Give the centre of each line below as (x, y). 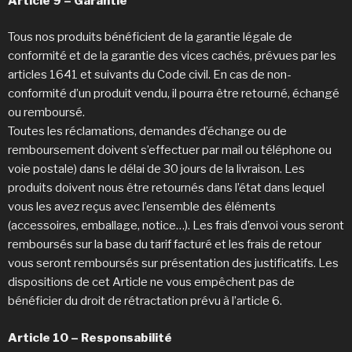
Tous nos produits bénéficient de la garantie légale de (150, 37)
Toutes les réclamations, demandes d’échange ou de (147, 132)
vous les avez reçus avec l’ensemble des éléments (142, 207)
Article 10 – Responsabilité (90, 337)
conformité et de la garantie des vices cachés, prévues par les (172, 56)
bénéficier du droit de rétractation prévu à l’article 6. (146, 301)
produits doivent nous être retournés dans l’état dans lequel (166, 188)
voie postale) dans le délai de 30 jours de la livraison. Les (156, 169)
